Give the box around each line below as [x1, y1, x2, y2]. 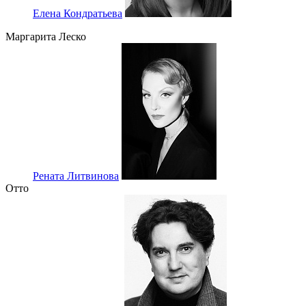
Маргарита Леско [5, 31, 86, 43]
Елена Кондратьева [33, 8, 122, 20]
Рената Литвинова [33, 170, 119, 182]
